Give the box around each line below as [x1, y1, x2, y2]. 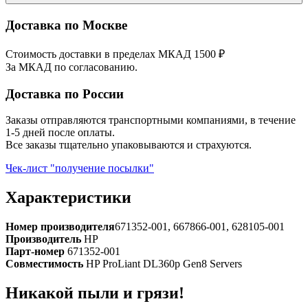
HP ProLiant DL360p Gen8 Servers [86, 258, 242, 270]
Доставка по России [5, 86, 124, 101]
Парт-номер [5, 245, 67, 258]
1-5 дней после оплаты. [5, 126, 115, 139]
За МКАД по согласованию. [5, 60, 137, 73]
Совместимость [5, 258, 86, 270]
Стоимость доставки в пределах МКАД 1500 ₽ [5, 47, 225, 60]
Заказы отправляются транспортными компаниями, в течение [5, 114, 296, 126]
